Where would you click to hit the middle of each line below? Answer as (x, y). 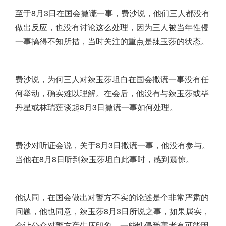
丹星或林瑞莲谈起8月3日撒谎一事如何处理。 (96, 107)
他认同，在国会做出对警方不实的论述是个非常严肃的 (112, 197)
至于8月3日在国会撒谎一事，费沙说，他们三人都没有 (112, 13)
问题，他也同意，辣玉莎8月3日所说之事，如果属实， (112, 211)
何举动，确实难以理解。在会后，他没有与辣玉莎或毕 (112, 93)
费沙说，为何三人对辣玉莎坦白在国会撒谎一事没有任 (112, 79)
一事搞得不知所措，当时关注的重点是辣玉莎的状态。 (112, 41)
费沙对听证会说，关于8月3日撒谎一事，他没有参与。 (112, 145)
